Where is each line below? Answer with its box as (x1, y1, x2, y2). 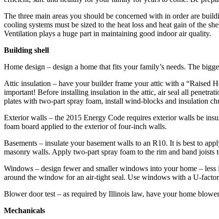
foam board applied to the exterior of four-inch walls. (4, 122, 167, 131)
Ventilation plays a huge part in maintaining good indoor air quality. (4, 29, 211, 38)
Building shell (4, 46, 49, 54)
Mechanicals (4, 206, 45, 215)
